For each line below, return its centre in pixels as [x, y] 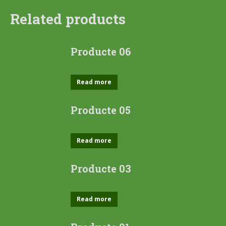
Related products [68, 19]
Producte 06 [101, 51]
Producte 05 [101, 110]
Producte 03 [101, 168]
